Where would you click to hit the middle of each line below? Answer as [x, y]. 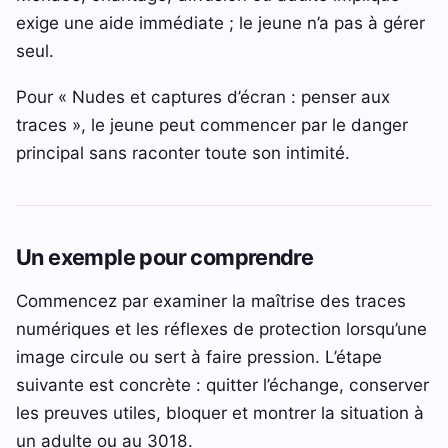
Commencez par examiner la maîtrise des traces [211, 300]
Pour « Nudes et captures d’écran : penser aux [203, 96]
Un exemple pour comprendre [165, 256]
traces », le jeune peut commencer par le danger [212, 124]
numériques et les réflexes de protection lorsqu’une [221, 328]
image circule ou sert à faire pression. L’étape [199, 356]
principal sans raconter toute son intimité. [183, 152]
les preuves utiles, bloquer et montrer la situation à [220, 412]
